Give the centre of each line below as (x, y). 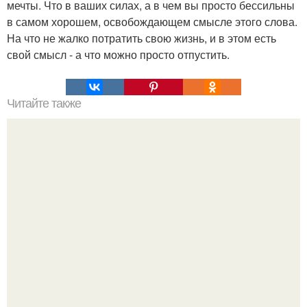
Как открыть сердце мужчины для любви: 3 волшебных (153, 229)
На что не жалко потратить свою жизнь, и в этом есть (142, 38)
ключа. (153, 245)
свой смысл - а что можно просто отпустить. (118, 54)
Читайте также (44, 103)
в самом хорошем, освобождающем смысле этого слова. (152, 21)
